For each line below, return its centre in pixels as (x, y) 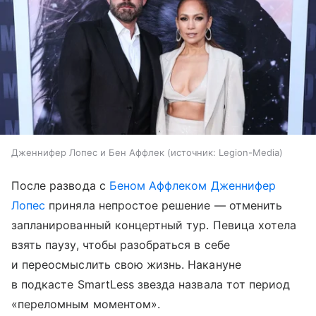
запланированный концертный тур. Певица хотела (154, 225)
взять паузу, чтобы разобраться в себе (121, 245)
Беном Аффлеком (158, 186)
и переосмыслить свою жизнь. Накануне (126, 265)
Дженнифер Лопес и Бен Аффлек (88, 153)
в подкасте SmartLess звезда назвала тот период (151, 285)
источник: (193, 153)
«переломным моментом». (86, 304)
